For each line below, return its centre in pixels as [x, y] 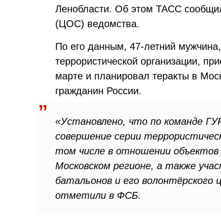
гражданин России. [98, 91]
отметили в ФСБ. [98, 195]
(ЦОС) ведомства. [97, 24]
